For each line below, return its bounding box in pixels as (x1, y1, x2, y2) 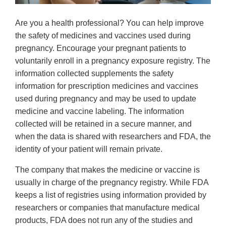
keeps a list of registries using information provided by (15, 190, 206, 199)
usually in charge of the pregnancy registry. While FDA (15, 178, 208, 187)
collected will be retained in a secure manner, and (15, 119, 192, 128)
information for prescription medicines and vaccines (15, 81, 198, 90)
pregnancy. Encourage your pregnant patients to (15, 43, 186, 52)
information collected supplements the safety (15, 69, 174, 78)
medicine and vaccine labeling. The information (15, 106, 184, 116)
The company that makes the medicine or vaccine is (15, 165, 200, 174)
